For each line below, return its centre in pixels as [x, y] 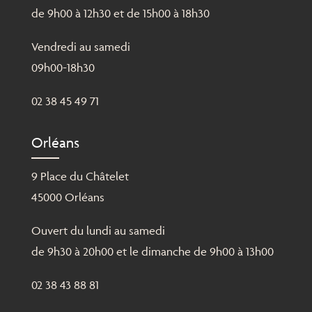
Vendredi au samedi [80, 47]
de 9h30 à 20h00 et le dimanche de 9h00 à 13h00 [152, 252]
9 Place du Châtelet [80, 177]
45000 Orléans [68, 197]
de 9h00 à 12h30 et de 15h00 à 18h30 [120, 14]
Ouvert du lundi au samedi [98, 231]
